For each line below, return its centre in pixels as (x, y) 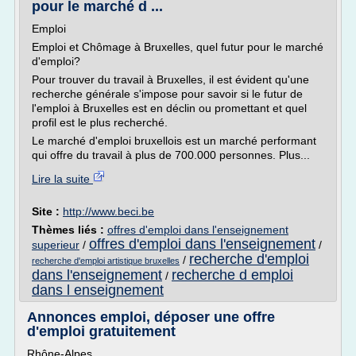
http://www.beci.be (108, 211)
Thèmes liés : (70, 230)
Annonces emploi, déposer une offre (151, 317)
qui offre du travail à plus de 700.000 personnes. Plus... (171, 155)
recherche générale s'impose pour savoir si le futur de (167, 94)
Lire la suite (62, 179)
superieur (56, 245)
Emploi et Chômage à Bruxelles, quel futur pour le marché (178, 47)
